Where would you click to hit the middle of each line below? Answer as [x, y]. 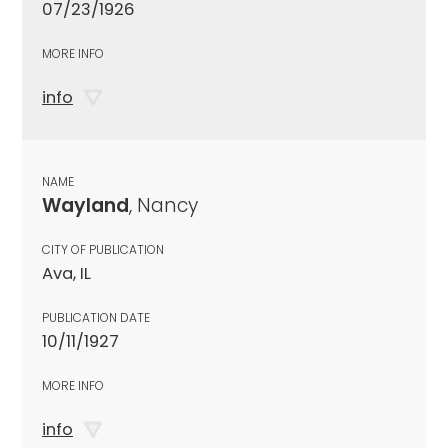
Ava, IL [66, 273]
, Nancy [163, 205]
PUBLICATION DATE [96, 317]
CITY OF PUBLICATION [103, 249]
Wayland [85, 205]
